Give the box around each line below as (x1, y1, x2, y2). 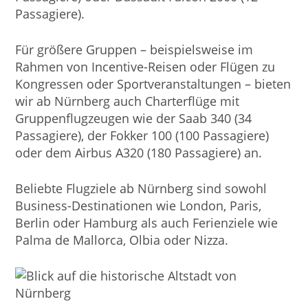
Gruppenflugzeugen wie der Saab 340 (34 (15, 109, 252, 126)
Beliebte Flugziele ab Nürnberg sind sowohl (15, 179, 267, 197)
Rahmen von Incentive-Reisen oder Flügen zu (15, 58, 276, 75)
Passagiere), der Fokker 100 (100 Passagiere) (15, 126, 269, 144)
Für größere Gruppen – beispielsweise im (15, 41, 254, 58)
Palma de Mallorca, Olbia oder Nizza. (15, 231, 229, 248)
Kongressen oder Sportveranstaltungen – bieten (15, 75, 291, 92)
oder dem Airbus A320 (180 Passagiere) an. (15, 144, 263, 161)
